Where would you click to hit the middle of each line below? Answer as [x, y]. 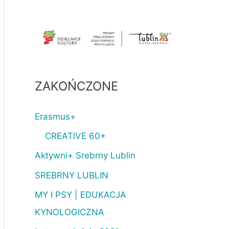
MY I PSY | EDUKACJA [81, 194]
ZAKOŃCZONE [76, 86]
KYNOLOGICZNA [70, 212]
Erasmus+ [55, 116]
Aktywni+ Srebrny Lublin [85, 156]
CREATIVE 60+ [75, 136]
